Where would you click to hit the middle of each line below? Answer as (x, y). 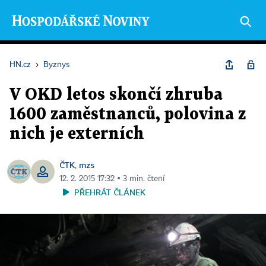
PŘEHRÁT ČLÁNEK (110, 192)
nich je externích (77, 134)
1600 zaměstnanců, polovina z (128, 115)
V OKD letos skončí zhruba (116, 95)
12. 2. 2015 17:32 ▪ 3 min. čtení (112, 179)
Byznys (56, 65)
